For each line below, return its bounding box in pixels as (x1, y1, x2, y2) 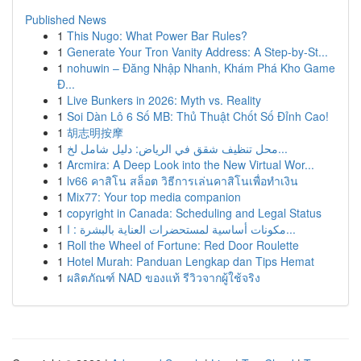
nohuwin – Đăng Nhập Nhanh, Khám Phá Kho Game (67, 60, 335, 76)
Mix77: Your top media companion (67, 189, 241, 205)
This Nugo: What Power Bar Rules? (67, 27, 247, 44)
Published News (25, 11, 106, 27)
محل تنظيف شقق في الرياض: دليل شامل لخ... (278, 140, 288, 156)
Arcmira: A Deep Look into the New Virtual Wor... (67, 156, 314, 172)
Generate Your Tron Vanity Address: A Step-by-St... (67, 44, 328, 60)
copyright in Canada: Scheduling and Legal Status (67, 205, 322, 221)
